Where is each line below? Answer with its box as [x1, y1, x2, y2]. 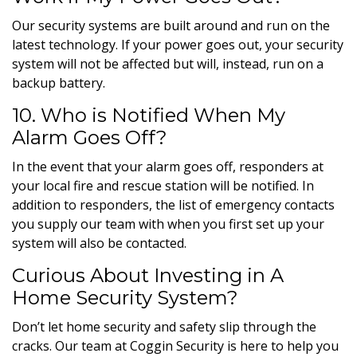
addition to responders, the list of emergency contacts [12, 195, 335, 214]
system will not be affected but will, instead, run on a [12, 54, 324, 73]
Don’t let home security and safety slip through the [12, 317, 316, 335]
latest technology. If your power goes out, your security [12, 35, 343, 53]
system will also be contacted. [12, 233, 190, 252]
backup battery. [12, 73, 105, 92]
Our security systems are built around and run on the [12, 16, 330, 34]
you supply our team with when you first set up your [12, 214, 324, 233]
